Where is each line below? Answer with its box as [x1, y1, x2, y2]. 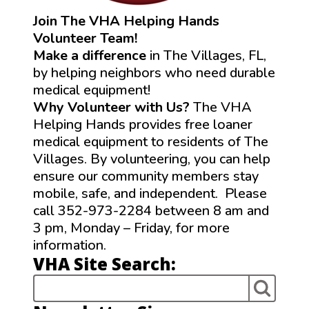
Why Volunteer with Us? [33, 98, 193, 117]
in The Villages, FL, [146, 46, 266, 66]
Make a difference [33, 46, 146, 66]
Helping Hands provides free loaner [33, 115, 252, 134]
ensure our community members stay [33, 167, 259, 186]
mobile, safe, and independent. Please [33, 184, 267, 203]
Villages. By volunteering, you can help [33, 150, 270, 169]
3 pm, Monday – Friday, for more [33, 219, 230, 238]
